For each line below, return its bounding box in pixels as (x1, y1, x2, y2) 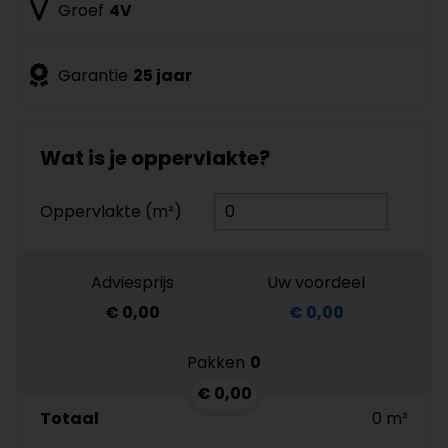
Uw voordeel (267, 270, 365, 294)
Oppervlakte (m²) (40, 199, 182, 223)
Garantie (58, 63, 128, 87)
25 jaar (133, 63, 192, 87)
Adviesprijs (90, 270, 174, 294)
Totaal (40, 407, 99, 431)
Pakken (187, 350, 245, 374)
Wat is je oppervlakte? (40, 143, 270, 172)
